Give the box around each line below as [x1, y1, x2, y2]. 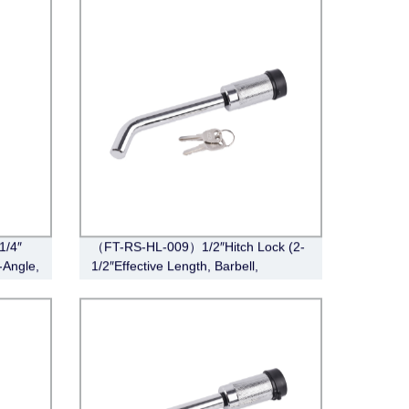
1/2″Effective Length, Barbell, [90, 258, 258, 274]
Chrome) [90, 278, 142, 293]
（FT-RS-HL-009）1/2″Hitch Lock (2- [90, 239, 305, 255]
